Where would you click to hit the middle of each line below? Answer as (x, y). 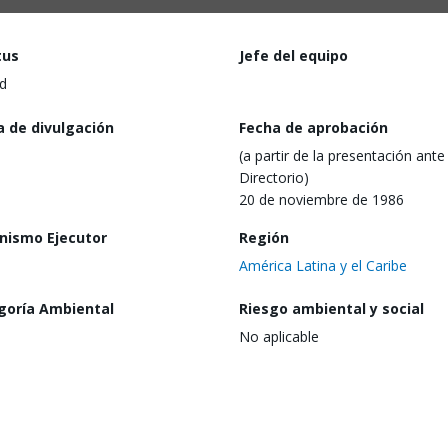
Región (264, 237)
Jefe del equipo (293, 55)
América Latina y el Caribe (323, 265)
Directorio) (274, 177)
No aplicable (279, 337)
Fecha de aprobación (313, 127)
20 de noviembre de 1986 (321, 199)
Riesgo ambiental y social (331, 309)
